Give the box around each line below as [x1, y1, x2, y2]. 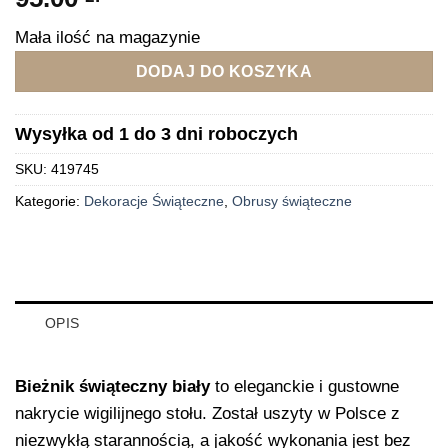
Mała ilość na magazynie [15, 27, 200, 47]
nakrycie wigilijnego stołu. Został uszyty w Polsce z [15, 403, 400, 423]
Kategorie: [15, 194, 84, 210]
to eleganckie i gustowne [210, 376, 399, 396]
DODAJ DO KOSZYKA [135, 61, 313, 80]
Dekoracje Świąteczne [84, 194, 224, 210]
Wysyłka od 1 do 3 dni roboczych [15, 124, 298, 145]
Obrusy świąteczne [232, 194, 352, 210]
